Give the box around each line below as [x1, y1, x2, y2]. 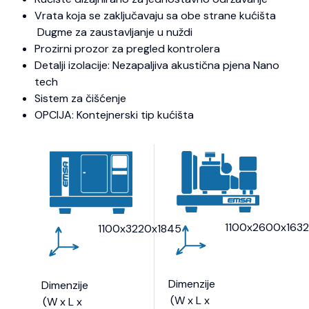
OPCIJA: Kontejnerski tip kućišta [34, 108, 194, 123]
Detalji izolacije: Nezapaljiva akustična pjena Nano [34, 58, 279, 73]
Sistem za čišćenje [34, 91, 126, 106]
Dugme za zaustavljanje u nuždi [34, 25, 192, 40]
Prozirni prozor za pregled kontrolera [34, 41, 220, 57]
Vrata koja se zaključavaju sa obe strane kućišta [34, 8, 276, 23]
